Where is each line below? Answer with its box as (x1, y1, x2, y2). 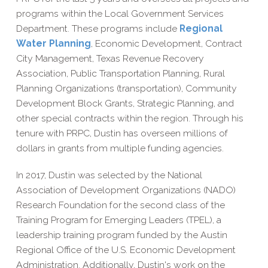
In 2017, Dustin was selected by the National (16, 169, 202, 181)
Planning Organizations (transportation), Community (16, 83, 237, 95)
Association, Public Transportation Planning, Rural (16, 68, 225, 80)
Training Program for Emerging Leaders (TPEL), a (16, 214, 221, 226)
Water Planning (16, 38, 91, 50)
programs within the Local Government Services (16, 8, 224, 20)
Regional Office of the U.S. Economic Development (16, 243, 236, 255)
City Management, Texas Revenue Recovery (16, 53, 204, 65)
